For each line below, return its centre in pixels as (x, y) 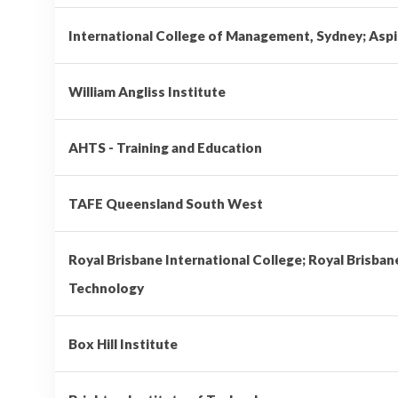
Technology (106, 287)
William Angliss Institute (147, 91)
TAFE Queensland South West (166, 203)
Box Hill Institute (123, 343)
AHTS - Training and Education (165, 147)
